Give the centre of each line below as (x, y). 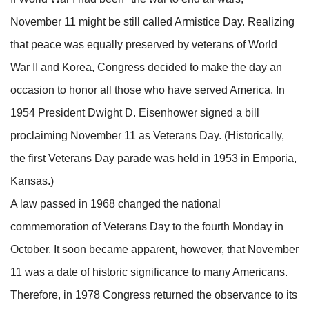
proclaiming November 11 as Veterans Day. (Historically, (147, 136)
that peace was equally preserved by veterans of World (144, 45)
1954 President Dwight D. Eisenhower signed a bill (135, 113)
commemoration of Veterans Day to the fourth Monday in (147, 227)
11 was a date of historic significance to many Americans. (149, 272)
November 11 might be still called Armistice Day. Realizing (152, 22)
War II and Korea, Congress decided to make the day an (146, 68)
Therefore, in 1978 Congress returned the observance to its (154, 295)
